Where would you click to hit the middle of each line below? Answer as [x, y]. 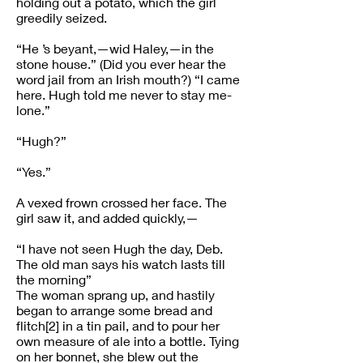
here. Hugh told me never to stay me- [124, 94]
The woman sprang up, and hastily [115, 295]
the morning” [56, 279]
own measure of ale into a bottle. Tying [128, 341]
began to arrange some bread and [114, 310]
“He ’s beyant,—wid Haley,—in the [115, 48]
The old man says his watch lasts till [121, 264]
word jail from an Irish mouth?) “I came [128, 79]
